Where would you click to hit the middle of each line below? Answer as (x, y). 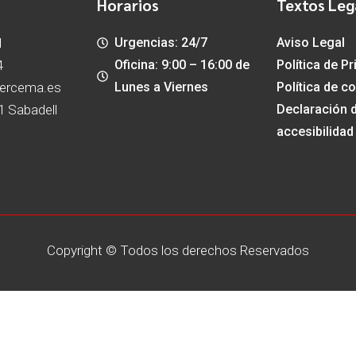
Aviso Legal (310, 43)
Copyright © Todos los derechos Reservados (178, 250)
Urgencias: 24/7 (161, 43)
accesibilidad (315, 132)
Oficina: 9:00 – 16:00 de (182, 65)
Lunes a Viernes (162, 87)
